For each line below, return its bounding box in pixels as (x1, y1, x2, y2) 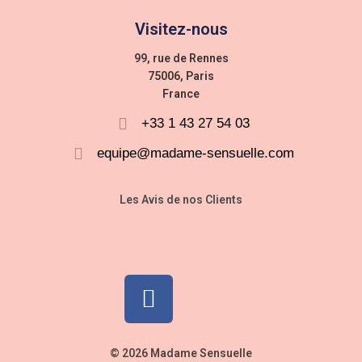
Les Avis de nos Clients (120, 193, 242, 207)
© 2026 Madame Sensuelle (110, 347, 252, 360)
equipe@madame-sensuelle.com (96, 145, 294, 162)
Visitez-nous (134, 19, 228, 40)
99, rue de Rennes (133, 52, 229, 65)
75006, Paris (148, 69, 214, 83)
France (162, 87, 200, 101)
